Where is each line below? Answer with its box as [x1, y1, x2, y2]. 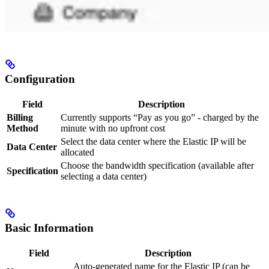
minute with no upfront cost [61, 122, 165, 133]
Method [7, 122, 38, 133]
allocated [61, 147, 94, 157]
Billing [7, 112, 33, 122]
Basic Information [5, 222, 94, 235]
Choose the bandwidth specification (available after [61, 160, 254, 171]
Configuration [5, 72, 75, 85]
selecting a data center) [61, 171, 147, 181]
